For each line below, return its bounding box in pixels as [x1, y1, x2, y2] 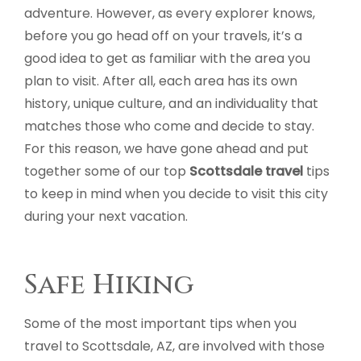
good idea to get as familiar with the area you [24, 49, 310, 68]
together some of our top [24, 162, 189, 180]
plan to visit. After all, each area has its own [24, 72, 297, 90]
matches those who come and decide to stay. [24, 117, 314, 135]
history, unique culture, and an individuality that [24, 94, 318, 113]
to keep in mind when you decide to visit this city [24, 185, 328, 203]
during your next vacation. [24, 207, 188, 226]
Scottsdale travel [189, 162, 303, 180]
